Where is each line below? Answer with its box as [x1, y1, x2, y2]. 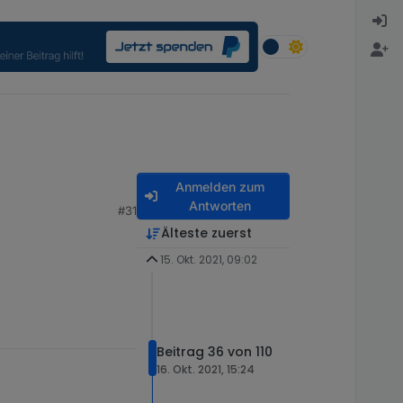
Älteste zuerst [160, 224, 252, 243]
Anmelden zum [175, 179, 264, 195]
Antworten [188, 198, 251, 214]
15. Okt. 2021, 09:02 [159, 252, 257, 268]
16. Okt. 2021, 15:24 [157, 361, 255, 377]
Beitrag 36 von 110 [157, 342, 273, 361]
